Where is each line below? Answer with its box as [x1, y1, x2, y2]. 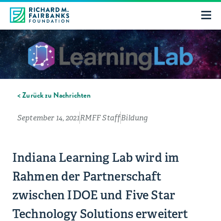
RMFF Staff [79, 113, 121, 122]
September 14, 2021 [17, 113, 79, 122]
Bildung [121, 113, 148, 122]
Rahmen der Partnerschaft [12, 169, 162, 184]
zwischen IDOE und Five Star [12, 187, 176, 203]
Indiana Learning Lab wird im [12, 150, 180, 165]
